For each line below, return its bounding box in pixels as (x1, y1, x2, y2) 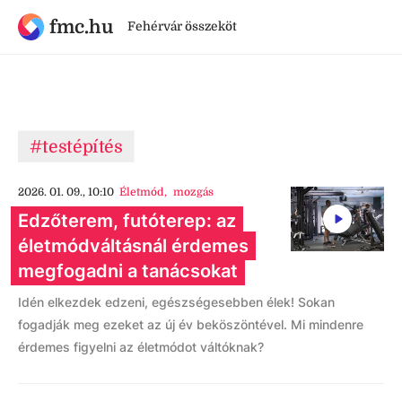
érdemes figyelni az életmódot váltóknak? (18, 339, 264, 354)
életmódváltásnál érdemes (18, 235, 249, 257)
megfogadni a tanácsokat (18, 260, 238, 282)
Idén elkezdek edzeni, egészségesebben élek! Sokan (18, 294, 335, 310)
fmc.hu (48, 15, 113, 38)
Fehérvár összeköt (127, 19, 237, 33)
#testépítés (29, 136, 123, 157)
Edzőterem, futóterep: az (18, 210, 236, 232)
